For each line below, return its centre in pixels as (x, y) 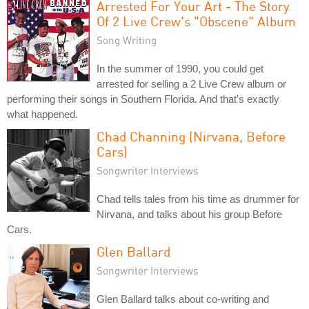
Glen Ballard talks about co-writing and (183, 299)
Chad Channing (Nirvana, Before (191, 136)
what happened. (42, 114)
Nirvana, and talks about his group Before (189, 214)
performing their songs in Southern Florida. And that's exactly (143, 99)
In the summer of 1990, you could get (180, 69)
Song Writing (127, 40)
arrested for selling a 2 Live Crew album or (191, 84)
